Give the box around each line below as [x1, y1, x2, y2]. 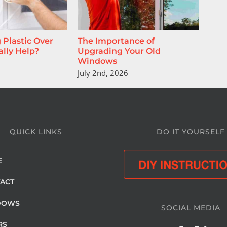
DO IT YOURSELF [156, 127, 225, 136]
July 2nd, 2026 [77, 68, 128, 79]
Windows [77, 56, 117, 66]
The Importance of [77, 36, 155, 46]
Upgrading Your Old [77, 46, 161, 56]
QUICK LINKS [10, 127, 62, 136]
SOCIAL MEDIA [161, 203, 220, 213]
